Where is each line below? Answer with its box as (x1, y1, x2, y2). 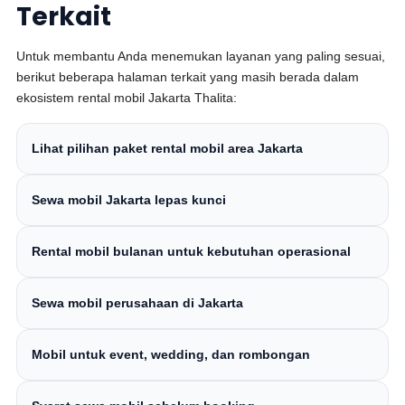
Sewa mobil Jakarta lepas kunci (32, 193, 227, 207)
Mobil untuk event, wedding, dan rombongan (32, 347, 311, 362)
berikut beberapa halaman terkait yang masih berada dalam (16, 70, 360, 84)
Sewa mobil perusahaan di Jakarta (32, 296, 244, 310)
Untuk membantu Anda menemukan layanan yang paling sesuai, (16, 49, 386, 63)
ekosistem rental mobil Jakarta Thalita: (16, 90, 238, 105)
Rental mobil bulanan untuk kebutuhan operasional (32, 244, 352, 259)
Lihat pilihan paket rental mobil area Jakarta (32, 141, 304, 155)
